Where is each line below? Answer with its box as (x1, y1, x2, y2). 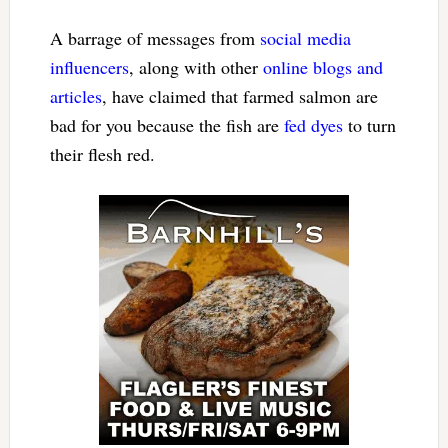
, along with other (128, 54, 263, 79)
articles (49, 83, 102, 108)
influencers (49, 54, 129, 79)
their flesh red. (49, 141, 155, 166)
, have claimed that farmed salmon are (101, 83, 378, 108)
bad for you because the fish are (49, 112, 284, 137)
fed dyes (283, 112, 343, 137)
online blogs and (262, 54, 383, 79)
